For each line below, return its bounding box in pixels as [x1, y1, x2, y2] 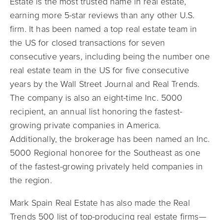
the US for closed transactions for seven [10, 37, 165, 48]
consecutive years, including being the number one [10, 51, 210, 62]
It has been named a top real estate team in [28, 24, 197, 34]
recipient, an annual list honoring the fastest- [10, 106, 183, 117]
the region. [10, 175, 55, 186]
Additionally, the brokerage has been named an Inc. [10, 134, 210, 144]
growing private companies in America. [10, 120, 161, 131]
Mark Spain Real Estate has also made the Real [10, 197, 190, 208]
